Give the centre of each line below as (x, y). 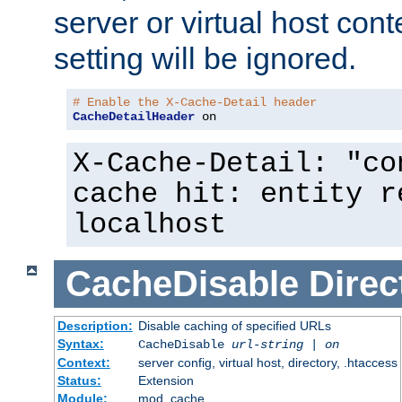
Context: (83, 362)
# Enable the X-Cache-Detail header (195, 103)
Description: (95, 325)
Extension (166, 380)
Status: (79, 380)
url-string (267, 344)
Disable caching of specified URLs (234, 325)
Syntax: (80, 343)
